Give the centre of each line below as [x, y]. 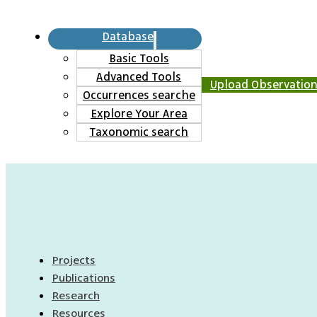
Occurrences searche [139, 95]
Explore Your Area [139, 114]
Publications [83, 278]
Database [127, 36]
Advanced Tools [139, 77]
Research [76, 295]
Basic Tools [139, 58]
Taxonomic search [139, 132]
